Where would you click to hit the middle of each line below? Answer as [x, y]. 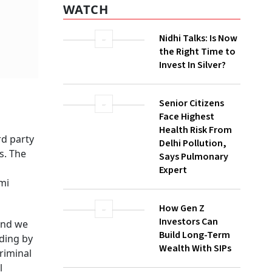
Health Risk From [195, 159]
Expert [173, 199]
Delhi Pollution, [193, 173]
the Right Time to [197, 81]
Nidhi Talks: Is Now [198, 68]
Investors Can [189, 260]
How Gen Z [182, 246]
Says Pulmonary [194, 186]
